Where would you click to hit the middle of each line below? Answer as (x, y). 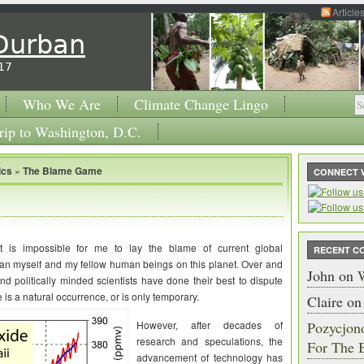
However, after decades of (210, 325)
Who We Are (62, 104)
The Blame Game (63, 171)
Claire (325, 301)
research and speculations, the (210, 341)
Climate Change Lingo (201, 104)
